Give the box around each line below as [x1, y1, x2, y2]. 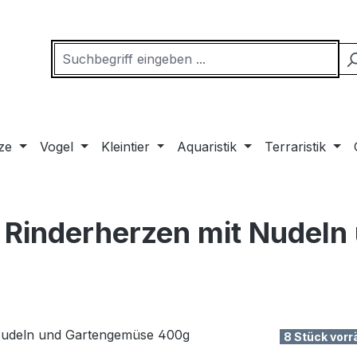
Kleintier [100, 138, 150, 155]
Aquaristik [177, 138, 237, 155]
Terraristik [265, 138, 327, 155]
